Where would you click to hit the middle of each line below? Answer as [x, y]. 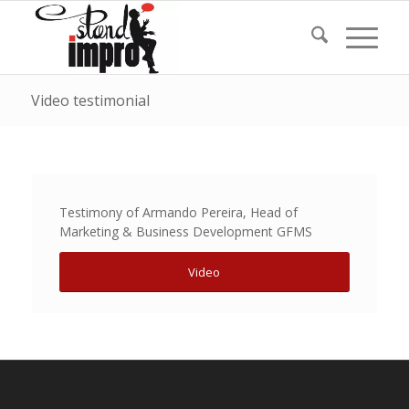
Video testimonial [90, 100]
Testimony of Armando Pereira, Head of [178, 212]
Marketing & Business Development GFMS [185, 231]
